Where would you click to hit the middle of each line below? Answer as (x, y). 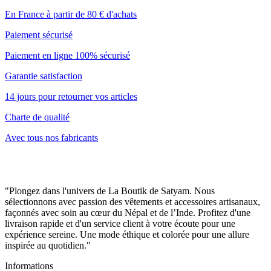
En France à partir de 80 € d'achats (71, 15)
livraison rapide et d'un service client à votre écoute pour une (120, 224)
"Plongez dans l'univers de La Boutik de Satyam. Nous (110, 191)
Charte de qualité (37, 117)
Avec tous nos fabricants (51, 138)
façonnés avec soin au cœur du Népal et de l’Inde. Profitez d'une (128, 213)
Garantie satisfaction (44, 76)
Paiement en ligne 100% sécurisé (67, 56)
